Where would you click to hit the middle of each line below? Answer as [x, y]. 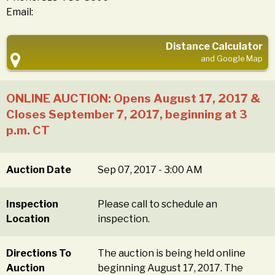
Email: [20, 12]
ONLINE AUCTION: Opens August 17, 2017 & [133, 99]
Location [28, 219]
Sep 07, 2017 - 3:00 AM [150, 170]
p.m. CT [28, 130]
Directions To [39, 254]
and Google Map [232, 59]
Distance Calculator [214, 47]
